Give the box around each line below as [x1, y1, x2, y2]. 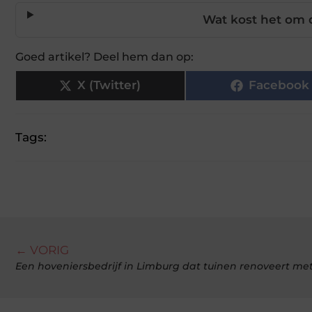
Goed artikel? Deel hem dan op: [15, 49, 194, 63]
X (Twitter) [77, 78, 141, 93]
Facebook [249, 78, 310, 93]
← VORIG [15, 242, 69, 257]
